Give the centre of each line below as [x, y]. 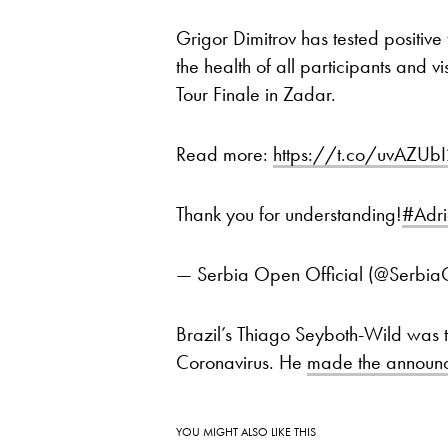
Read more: [224, 153]
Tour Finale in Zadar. [256, 93]
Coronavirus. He [241, 361]
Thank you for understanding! [289, 213]
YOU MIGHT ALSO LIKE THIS [246, 431]
